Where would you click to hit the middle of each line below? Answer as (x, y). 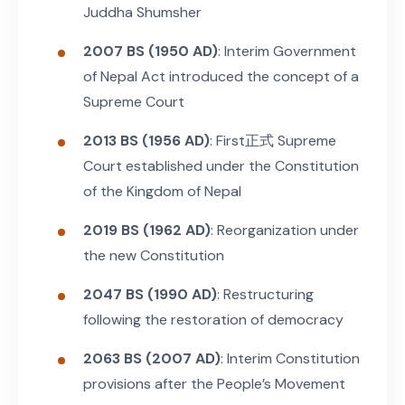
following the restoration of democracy (213, 319)
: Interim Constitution (290, 358)
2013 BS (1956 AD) (146, 140)
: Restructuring (265, 294)
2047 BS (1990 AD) (150, 294)
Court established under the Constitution (221, 165)
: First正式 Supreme (273, 140)
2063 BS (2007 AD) (152, 358)
